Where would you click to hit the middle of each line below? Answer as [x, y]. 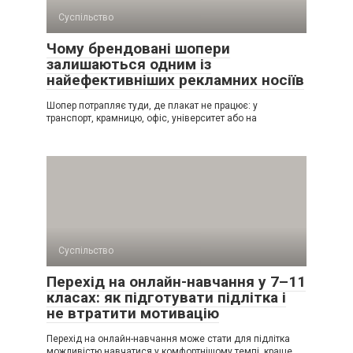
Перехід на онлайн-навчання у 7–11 [176, 282]
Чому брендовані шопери [138, 49]
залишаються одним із [129, 65]
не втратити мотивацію [133, 314]
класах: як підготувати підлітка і [166, 298]
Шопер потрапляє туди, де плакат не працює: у [152, 106]
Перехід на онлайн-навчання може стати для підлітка [168, 339]
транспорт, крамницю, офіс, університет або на [152, 119]
